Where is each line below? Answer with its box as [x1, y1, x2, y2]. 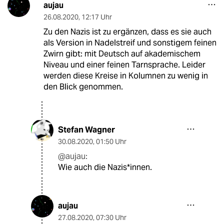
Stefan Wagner [58, 124, 115, 135]
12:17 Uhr [81, 12, 112, 22]
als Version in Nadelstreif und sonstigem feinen [43, 37, 216, 48]
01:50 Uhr [96, 137, 126, 146]
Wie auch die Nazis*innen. [58, 162, 152, 173]
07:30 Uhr [96, 213, 126, 222]
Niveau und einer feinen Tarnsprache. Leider [43, 59, 205, 70]
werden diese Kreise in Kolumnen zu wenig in [43, 70, 208, 81]
